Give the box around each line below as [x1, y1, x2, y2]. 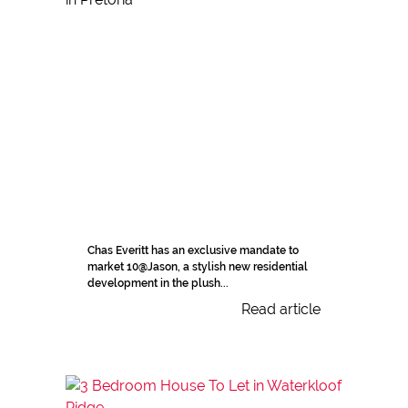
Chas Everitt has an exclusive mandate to [87, 244, 299, 258]
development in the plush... [87, 277, 229, 291]
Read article [241, 301, 321, 319]
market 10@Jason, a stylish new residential [87, 260, 308, 274]
